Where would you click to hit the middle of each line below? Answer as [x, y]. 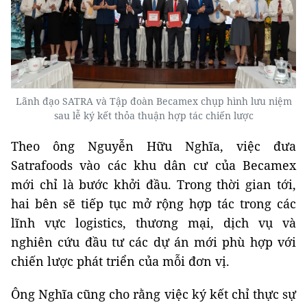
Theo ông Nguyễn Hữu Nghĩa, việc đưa [153, 146]
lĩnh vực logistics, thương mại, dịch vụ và [153, 222]
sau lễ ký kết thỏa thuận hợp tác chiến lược [153, 115]
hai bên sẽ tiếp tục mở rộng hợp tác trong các [153, 203]
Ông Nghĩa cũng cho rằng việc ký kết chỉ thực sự [153, 294]
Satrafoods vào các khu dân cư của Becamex [153, 165]
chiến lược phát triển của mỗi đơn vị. [120, 261]
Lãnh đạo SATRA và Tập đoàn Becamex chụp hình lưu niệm [153, 101]
